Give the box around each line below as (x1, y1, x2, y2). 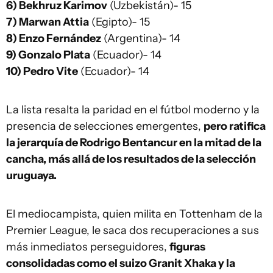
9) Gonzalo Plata (6, 48, 90, 62)
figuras (169, 240, 205, 253)
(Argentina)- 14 (101, 32, 180, 45)
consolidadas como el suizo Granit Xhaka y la (6, 257, 235, 270)
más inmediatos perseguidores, (6, 240, 169, 253)
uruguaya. (6, 169, 57, 182)
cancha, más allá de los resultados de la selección (6, 152, 256, 166)
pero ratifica (204, 119, 266, 133)
